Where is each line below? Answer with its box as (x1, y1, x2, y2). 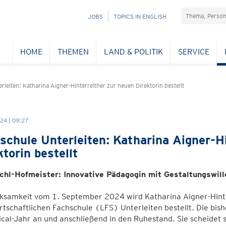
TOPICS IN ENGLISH (114, 13, 166, 20)
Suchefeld (181, 8, 217, 17)
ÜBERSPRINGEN (67, 23, 110, 31)
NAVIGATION (67, 12, 100, 20)
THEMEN (57, 46, 89, 56)
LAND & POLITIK (103, 46, 163, 56)
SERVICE (178, 46, 209, 56)
